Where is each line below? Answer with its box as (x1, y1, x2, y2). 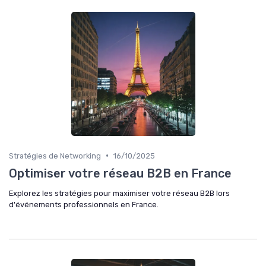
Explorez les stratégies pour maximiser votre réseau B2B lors (9, 188, 230, 198)
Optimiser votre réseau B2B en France (9, 166, 232, 180)
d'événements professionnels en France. (9, 199, 159, 209)
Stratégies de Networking (9, 151, 101, 160)
